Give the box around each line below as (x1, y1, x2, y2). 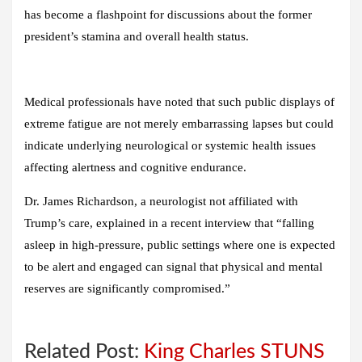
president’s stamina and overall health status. (24, 30, 249, 44)
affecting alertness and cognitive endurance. (24, 161, 246, 175)
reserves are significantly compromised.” (24, 282, 230, 296)
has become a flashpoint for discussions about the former (24, 8, 312, 22)
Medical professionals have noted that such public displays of (24, 95, 335, 109)
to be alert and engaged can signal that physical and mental (24, 260, 322, 274)
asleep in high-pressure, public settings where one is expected (24, 238, 335, 252)
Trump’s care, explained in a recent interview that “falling (24, 217, 314, 230)
